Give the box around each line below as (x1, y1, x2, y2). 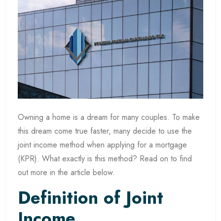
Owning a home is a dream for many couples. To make (18, 111, 200, 123)
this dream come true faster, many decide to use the (18, 125, 192, 137)
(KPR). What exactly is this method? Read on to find (18, 153, 192, 165)
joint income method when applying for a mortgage (18, 139, 187, 151)
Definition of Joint (18, 185, 163, 211)
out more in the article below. (18, 167, 115, 179)
